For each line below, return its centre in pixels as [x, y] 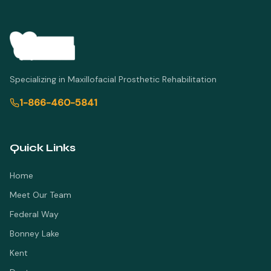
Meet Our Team [41, 195]
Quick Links [43, 148]
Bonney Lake [34, 233]
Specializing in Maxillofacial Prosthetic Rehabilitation [113, 79]
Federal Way [34, 214]
